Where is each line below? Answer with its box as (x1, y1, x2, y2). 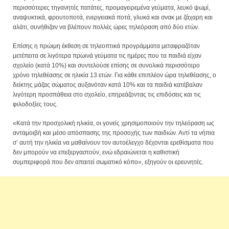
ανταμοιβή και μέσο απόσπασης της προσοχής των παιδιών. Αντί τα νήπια (13, 129, 215, 137)
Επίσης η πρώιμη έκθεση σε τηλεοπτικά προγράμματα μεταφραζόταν (13, 42, 200, 50)
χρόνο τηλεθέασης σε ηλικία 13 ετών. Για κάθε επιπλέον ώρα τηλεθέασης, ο (13, 72, 216, 79)
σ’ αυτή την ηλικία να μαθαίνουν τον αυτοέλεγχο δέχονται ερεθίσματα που (13, 139, 214, 147)
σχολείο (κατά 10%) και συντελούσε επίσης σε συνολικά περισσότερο (13, 62, 200, 70)
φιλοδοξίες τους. (13, 101, 58, 108)
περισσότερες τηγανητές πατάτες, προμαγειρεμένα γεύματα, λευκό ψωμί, (13, 4, 210, 12)
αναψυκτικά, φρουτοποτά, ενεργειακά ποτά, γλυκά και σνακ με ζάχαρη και (13, 14, 213, 21)
